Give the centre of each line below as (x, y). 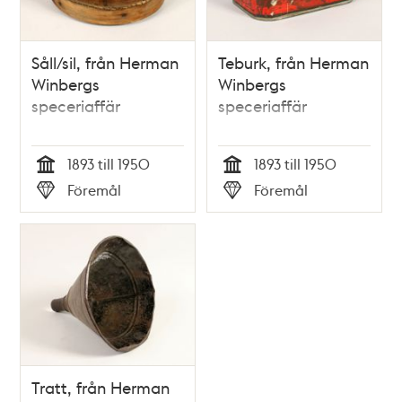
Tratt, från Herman (101, 387)
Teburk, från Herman (293, 63)
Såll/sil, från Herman (105, 63)
